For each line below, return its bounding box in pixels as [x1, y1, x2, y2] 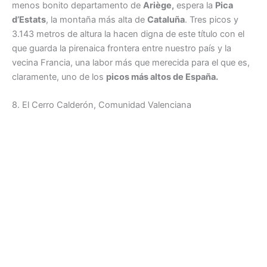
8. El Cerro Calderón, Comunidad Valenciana [12, 100, 191, 111]
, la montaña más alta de [46, 14, 147, 25]
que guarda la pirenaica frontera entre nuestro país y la [12, 42, 231, 54]
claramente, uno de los [12, 71, 106, 82]
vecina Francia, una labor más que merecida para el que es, [12, 57, 250, 68]
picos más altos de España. [106, 71, 220, 82]
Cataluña [147, 14, 185, 25]
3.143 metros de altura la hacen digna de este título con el [12, 28, 244, 39]
